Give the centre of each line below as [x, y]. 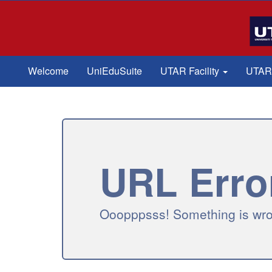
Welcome [48, 71]
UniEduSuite [114, 71]
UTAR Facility [191, 71]
